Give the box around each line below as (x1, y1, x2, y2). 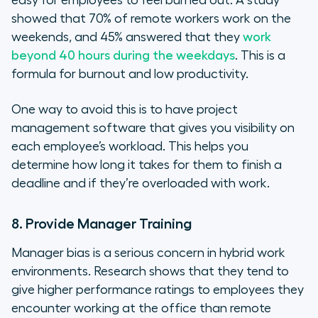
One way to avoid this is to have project (11, 103, 238, 116)
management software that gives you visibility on (11, 121, 295, 135)
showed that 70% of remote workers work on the (11, 12, 291, 26)
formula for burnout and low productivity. (11, 67, 248, 81)
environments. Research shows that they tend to (11, 265, 289, 278)
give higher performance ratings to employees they (11, 283, 304, 297)
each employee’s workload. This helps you (11, 140, 248, 153)
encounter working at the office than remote (11, 302, 271, 315)
